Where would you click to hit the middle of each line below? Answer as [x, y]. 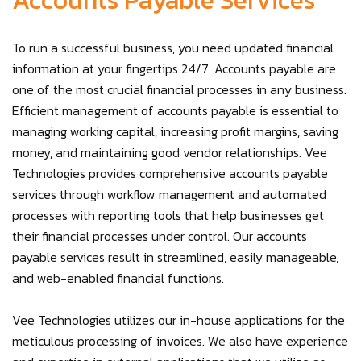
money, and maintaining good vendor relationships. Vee [170, 152]
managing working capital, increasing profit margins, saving [175, 131]
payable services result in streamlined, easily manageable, [175, 257]
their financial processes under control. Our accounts [160, 236]
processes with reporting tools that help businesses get [168, 215]
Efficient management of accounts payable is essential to [175, 110]
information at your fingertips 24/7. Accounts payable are [174, 68]
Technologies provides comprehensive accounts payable [170, 173]
